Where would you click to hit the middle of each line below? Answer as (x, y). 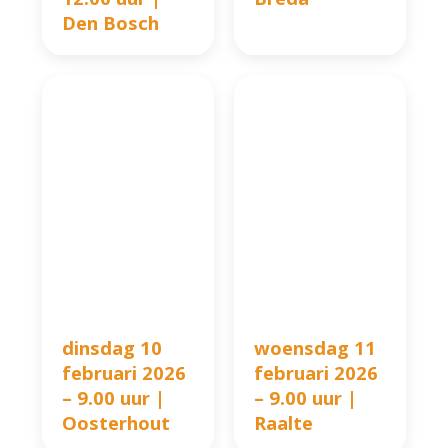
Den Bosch (111, 23)
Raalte (283, 423)
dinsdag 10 (112, 348)
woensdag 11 (315, 348)
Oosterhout (116, 423)
